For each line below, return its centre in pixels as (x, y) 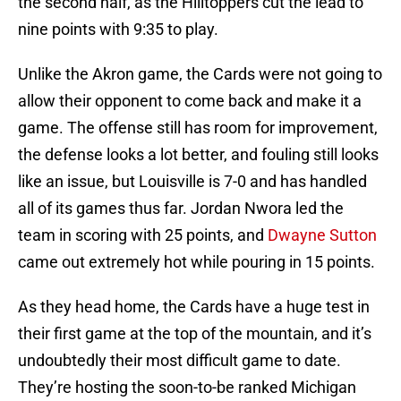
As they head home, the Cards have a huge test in (194, 307)
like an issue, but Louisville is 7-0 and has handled (192, 182)
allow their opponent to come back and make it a (190, 101)
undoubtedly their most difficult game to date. (179, 361)
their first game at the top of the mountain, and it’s (195, 334)
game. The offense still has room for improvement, (198, 128)
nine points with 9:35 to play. (118, 30)
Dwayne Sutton (322, 235)
